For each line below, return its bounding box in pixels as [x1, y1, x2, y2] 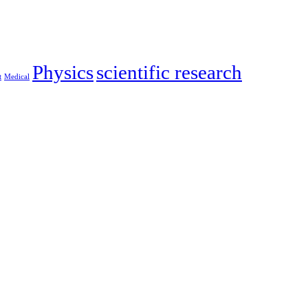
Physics [32, 61, 93, 84]
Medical [4, 73, 30, 81]
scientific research [96, 61, 242, 84]
